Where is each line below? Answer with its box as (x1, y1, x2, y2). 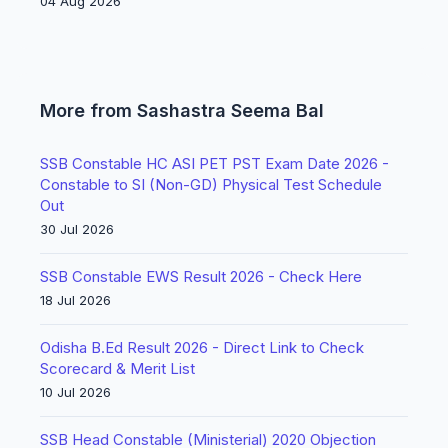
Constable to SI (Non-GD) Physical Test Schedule (40, 175, 382, 194)
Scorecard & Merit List (40, 359, 195, 378)
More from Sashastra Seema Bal (40, 100, 324, 121)
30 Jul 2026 (40, 221, 114, 237)
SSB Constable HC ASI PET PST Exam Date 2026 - (40, 154, 389, 173)
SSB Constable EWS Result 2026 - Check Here (40, 267, 362, 286)
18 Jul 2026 (40, 292, 111, 308)
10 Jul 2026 (40, 384, 111, 400)
